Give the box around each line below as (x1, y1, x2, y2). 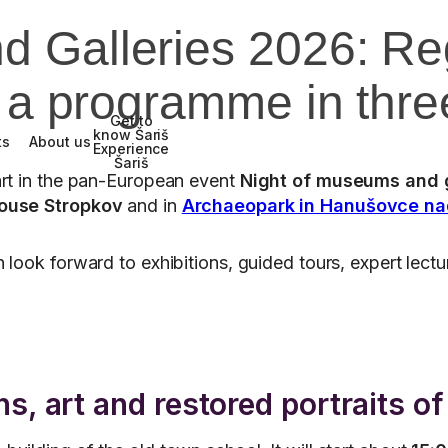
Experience (93, 140, 170, 157)
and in (122, 195, 182, 216)
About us (29, 133, 91, 150)
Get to (110, 112, 153, 129)
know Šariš (93, 126, 170, 143)
